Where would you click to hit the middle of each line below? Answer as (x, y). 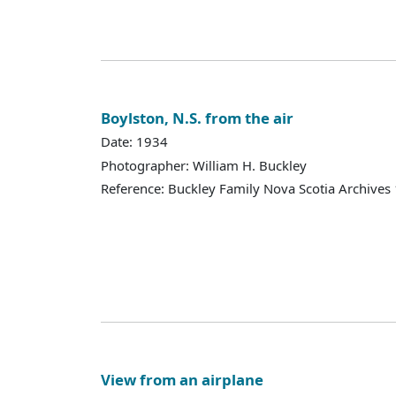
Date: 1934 (134, 142)
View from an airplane (182, 379)
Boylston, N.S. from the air (197, 118)
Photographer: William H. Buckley (204, 165)
